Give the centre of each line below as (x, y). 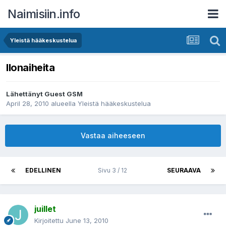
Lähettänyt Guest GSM (44, 94)
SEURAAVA (184, 171)
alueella (63, 104)
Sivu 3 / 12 (114, 171)
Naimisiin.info (44, 14)
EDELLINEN (43, 171)
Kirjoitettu (50, 221)
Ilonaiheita (31, 68)
